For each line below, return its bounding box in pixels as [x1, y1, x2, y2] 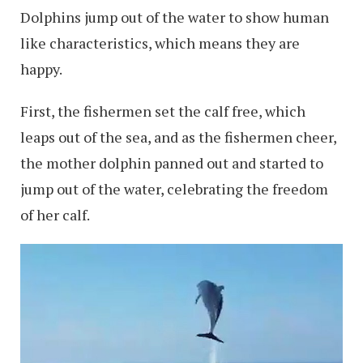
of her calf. [20, 205, 90, 225]
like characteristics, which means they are [20, 33, 300, 53]
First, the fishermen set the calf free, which [20, 101, 305, 122]
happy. [20, 59, 62, 79]
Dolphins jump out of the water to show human [20, 7, 329, 28]
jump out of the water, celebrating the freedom [20, 179, 328, 199]
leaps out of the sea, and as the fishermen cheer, [20, 127, 336, 147]
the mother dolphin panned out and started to [20, 153, 323, 173]
